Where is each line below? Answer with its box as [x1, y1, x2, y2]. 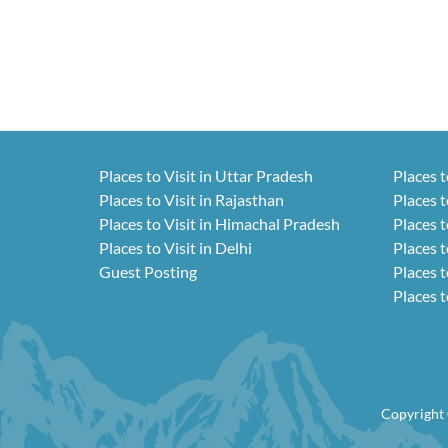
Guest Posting [99, 262, 197, 282]
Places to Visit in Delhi [99, 238, 252, 258]
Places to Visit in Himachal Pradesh [99, 214, 340, 234]
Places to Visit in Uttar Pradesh [99, 166, 313, 186]
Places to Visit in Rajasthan [99, 190, 284, 210]
